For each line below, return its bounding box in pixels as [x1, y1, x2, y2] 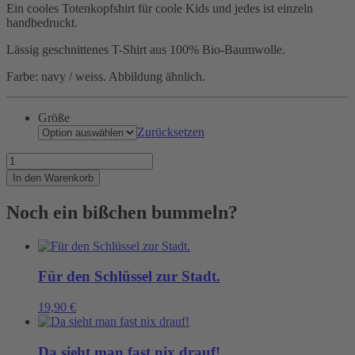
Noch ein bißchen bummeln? [6, 201, 238, 223]
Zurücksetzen [137, 124, 204, 139]
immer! [6, 180, 41, 194]
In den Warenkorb [13, 171, 94, 184]
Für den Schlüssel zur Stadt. [38, 268, 220, 285]
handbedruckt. [6, 15, 78, 29]
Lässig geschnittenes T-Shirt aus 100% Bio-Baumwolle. [6, 42, 285, 56]
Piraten [6, 151, 40, 166]
